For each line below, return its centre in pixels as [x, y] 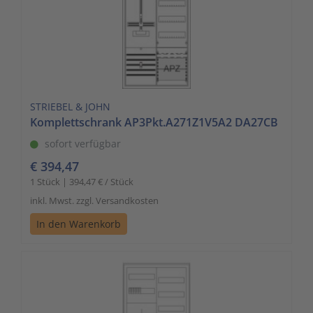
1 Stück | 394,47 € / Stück [82, 181]
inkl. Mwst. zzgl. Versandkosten [94, 200]
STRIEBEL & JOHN [70, 106]
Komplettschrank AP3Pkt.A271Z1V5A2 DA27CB [154, 122]
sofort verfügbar [83, 143]
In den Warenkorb [79, 224]
